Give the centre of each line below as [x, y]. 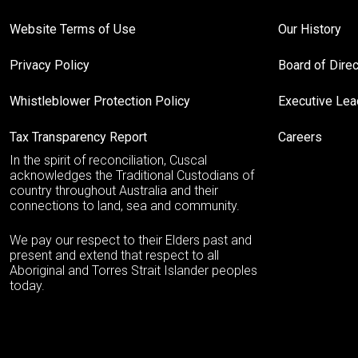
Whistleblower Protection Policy [100, 101]
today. [27, 286]
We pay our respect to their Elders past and [131, 241]
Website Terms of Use [73, 30]
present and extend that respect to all [114, 256]
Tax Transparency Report [78, 137]
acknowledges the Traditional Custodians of [132, 176]
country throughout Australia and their [114, 191]
